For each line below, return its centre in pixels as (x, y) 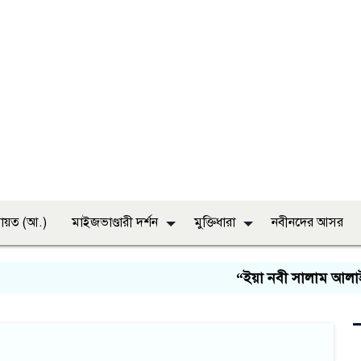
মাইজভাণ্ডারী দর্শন (115, 223)
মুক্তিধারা (215, 223)
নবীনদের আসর (307, 223)
